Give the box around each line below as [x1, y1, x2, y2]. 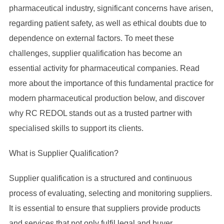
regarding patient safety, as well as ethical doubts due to [8, 19, 206, 27]
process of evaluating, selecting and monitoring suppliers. [8, 189, 212, 197]
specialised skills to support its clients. [8, 124, 143, 132]
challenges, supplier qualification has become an [8, 49, 182, 57]
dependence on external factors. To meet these [8, 34, 174, 42]
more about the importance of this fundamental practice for [8, 79, 213, 87]
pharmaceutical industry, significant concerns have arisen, [8, 4, 213, 12]
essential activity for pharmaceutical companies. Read [8, 64, 199, 72]
